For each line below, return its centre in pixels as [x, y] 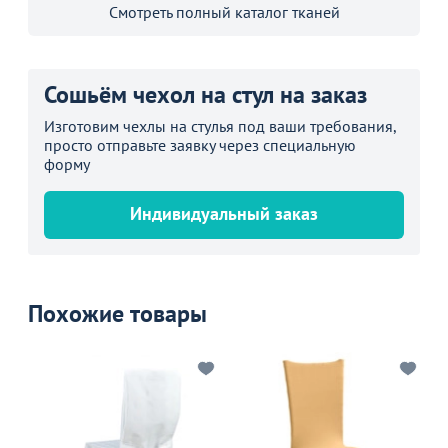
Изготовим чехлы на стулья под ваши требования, [220, 125]
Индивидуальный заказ [224, 213]
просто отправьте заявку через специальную [200, 144]
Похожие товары [117, 313]
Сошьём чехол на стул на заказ [205, 94]
